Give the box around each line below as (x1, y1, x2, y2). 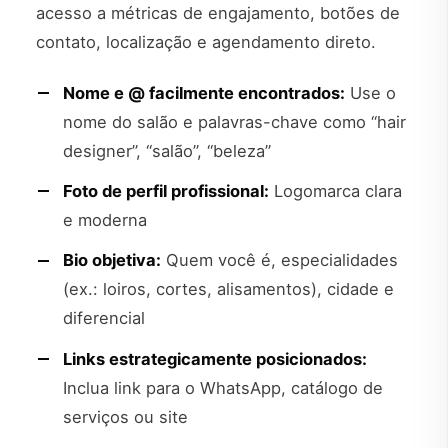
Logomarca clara (269, 181, 402, 202)
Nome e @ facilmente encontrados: (63, 82, 345, 103)
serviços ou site (63, 406, 188, 427)
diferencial (63, 308, 145, 329)
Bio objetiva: (63, 250, 161, 271)
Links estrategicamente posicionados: (63, 348, 367, 369)
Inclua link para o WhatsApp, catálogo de (63, 377, 383, 398)
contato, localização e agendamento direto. (36, 31, 376, 52)
